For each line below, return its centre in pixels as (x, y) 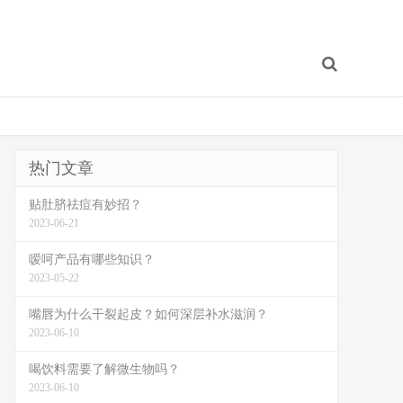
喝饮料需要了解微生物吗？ (104, 369)
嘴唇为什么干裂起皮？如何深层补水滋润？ (148, 314)
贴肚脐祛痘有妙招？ (85, 205)
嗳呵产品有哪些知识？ (92, 260)
